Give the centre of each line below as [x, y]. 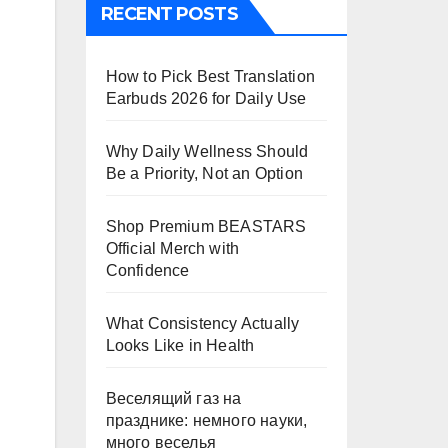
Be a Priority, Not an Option [204, 173]
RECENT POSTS [169, 14]
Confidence [147, 270]
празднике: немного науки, [206, 420]
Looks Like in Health [180, 345]
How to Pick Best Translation [210, 76]
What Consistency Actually [202, 323]
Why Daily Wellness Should [207, 151]
